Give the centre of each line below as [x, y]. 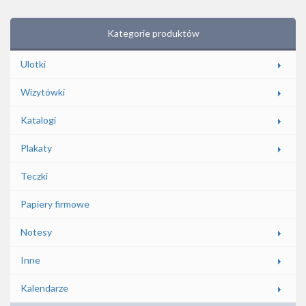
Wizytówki [43, 92]
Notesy [36, 232]
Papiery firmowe [55, 204]
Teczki [34, 176]
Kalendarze [44, 288]
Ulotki [33, 64]
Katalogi [38, 120]
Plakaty [36, 148]
